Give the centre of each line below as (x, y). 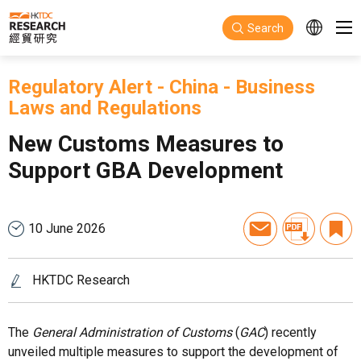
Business (275, 87)
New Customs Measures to (146, 144)
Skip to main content (65, 17)
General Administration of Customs (132, 332)
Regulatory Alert (80, 87)
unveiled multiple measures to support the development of (173, 352)
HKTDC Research (81, 280)
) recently (290, 332)
